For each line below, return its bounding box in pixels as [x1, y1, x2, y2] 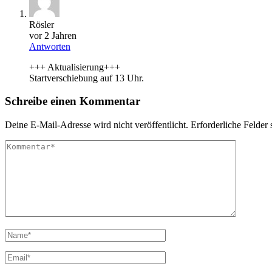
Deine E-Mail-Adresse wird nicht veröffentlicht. [5, 120, 188, 130]
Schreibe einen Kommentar [5, 95, 140, 108]
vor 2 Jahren [29, 30, 76, 41]
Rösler [29, 19, 54, 30]
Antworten [29, 41, 70, 52]
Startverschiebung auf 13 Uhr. [29, 72, 144, 83]
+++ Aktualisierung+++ [29, 61, 120, 72]
